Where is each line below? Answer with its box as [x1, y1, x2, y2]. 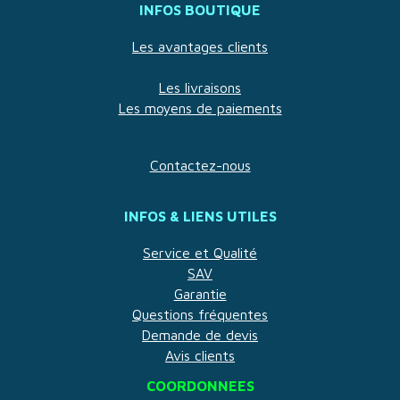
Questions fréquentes [132, 306, 268, 323]
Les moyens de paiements [118, 100, 282, 117]
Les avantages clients [132, 38, 268, 55]
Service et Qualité [143, 245, 257, 262]
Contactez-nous [149, 157, 251, 174]
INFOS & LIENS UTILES [123, 208, 277, 225]
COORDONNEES [146, 378, 254, 395]
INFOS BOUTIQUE [139, 2, 261, 19]
